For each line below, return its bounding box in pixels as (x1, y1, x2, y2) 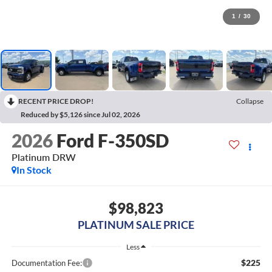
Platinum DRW (11, 151, 76, 163)
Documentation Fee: (11, 257, 82, 268)
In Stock (16, 164, 52, 176)
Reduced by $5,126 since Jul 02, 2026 (21, 110, 140, 120)
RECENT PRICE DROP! (18, 97, 93, 106)
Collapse (236, 97, 263, 106)
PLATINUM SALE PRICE (78, 217, 194, 231)
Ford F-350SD (56, 129, 169, 152)
